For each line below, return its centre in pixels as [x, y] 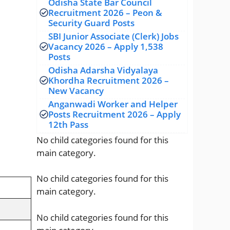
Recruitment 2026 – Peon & [105, 12]
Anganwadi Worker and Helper [113, 104]
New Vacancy [76, 90]
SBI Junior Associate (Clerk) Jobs [113, 36]
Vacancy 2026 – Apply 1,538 [106, 46]
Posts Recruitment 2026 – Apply [114, 114]
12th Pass [68, 124]
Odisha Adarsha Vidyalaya [103, 70]
